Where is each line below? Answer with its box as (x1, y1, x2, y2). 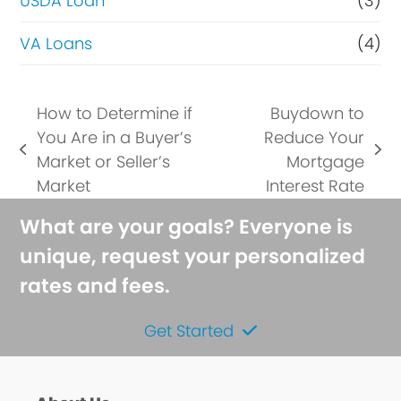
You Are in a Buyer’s (36, 126, 192, 149)
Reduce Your (264, 126, 365, 149)
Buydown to (270, 102, 365, 125)
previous (19, 149, 88, 172)
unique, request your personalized (20, 243, 366, 271)
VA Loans (20, 32, 93, 55)
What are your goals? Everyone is (20, 213, 354, 242)
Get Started (144, 320, 235, 343)
